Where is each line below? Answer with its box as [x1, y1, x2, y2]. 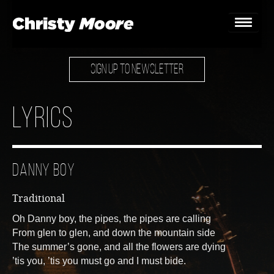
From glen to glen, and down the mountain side [12, 228, 215, 238]
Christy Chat [102, 176, 176, 192]
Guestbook [108, 119, 169, 136]
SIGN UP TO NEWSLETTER [91, 63, 183, 77]
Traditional [12, 193, 65, 204]
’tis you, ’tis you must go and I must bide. [12, 256, 186, 266]
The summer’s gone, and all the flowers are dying [12, 242, 226, 252]
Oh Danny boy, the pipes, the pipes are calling [12, 213, 211, 224]
